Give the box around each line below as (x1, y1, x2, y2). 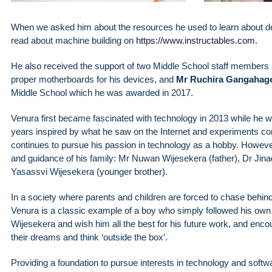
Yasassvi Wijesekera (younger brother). (11, 166, 168, 177)
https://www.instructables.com (136, 35, 255, 46)
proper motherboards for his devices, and (11, 74, 176, 85)
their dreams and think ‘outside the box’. (11, 232, 168, 243)
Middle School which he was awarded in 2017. (11, 87, 193, 98)
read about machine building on (11, 35, 136, 46)
